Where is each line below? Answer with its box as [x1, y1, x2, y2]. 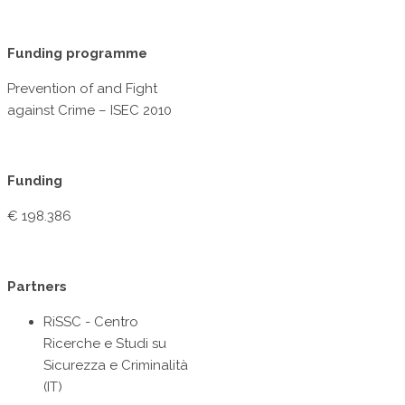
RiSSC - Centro [43, 314, 138, 331]
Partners [7, 278, 67, 296]
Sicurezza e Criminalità [43, 357, 188, 374]
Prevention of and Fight [7, 80, 157, 98]
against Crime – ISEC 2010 [7, 102, 172, 119]
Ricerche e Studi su [43, 335, 166, 353]
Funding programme [7, 45, 147, 62]
